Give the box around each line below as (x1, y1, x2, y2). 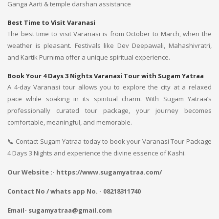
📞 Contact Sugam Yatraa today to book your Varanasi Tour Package (7, 137, 212, 146)
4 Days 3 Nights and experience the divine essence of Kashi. (7, 149, 186, 157)
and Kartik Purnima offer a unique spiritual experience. (7, 53, 170, 62)
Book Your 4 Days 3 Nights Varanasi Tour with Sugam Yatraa (7, 71, 204, 80)
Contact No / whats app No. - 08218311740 (7, 187, 141, 196)
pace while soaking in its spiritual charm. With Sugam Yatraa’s (7, 94, 212, 103)
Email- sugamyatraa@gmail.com (7, 206, 112, 215)
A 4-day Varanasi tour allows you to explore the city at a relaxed (7, 83, 212, 91)
